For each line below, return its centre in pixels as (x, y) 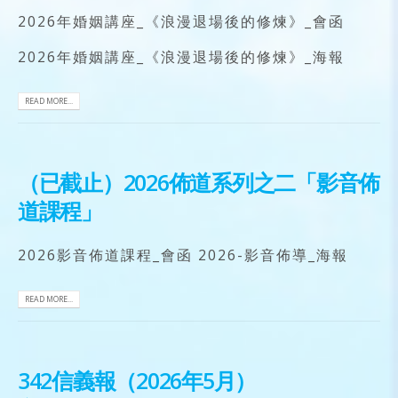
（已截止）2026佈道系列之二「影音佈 (199, 183)
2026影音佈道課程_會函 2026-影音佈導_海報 (183, 255)
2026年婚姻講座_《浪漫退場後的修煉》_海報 (181, 57)
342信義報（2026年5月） (137, 381)
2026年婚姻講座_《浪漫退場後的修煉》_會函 (181, 22)
